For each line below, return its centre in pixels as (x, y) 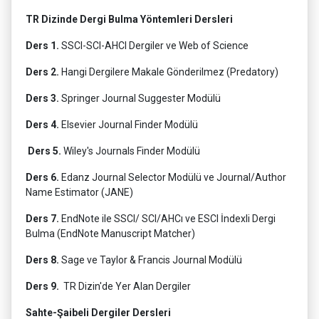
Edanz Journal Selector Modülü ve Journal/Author (173, 178)
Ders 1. (42, 46)
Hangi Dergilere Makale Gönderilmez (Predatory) (169, 72)
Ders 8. (42, 260)
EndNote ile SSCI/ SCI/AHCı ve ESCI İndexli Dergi (167, 219)
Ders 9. (42, 287)
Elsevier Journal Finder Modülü (129, 125)
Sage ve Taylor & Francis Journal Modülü (151, 260)
